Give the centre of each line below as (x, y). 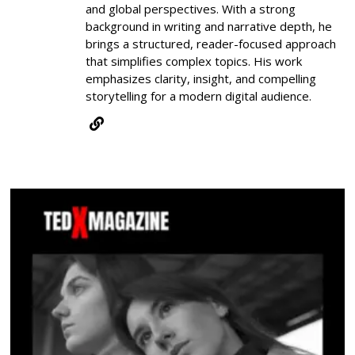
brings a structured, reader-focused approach (211, 43)
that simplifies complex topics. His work (194, 61)
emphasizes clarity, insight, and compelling (201, 78)
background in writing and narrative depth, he (209, 26)
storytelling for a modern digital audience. (199, 95)
